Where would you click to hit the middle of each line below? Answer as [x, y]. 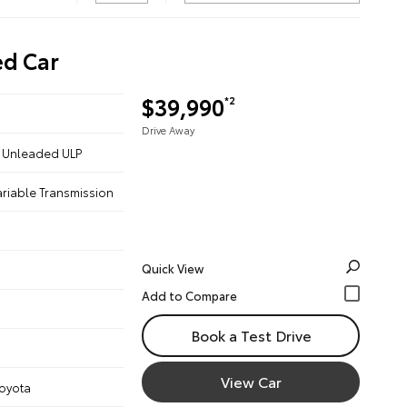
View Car [251, 381]
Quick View [173, 268]
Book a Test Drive [251, 335]
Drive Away [168, 130]
